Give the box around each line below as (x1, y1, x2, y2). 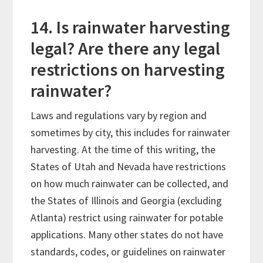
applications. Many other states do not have (31, 228, 224, 242)
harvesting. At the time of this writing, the (31, 143, 216, 157)
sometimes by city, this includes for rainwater (31, 126, 231, 140)
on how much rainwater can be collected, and (31, 177, 229, 191)
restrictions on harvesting (31, 58, 225, 81)
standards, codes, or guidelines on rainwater (31, 245, 226, 259)
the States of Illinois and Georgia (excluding (31, 194, 222, 208)
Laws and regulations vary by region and (31, 109, 207, 123)
